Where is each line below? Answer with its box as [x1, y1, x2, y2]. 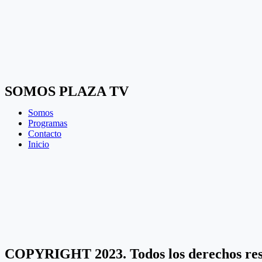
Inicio [28, 139, 49, 150]
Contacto [28, 129, 61, 139]
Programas [28, 118, 67, 129]
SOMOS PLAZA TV [5, 84, 129, 99]
